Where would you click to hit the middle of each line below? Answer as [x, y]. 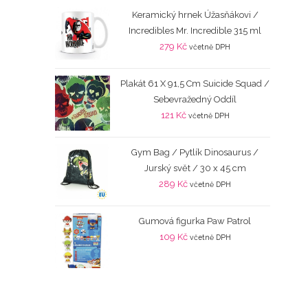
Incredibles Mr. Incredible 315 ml [195, 31]
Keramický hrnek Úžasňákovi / [195, 15]
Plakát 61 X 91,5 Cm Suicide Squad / [195, 84]
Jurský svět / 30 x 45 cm [195, 168]
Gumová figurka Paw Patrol [195, 221]
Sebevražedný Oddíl [195, 100]
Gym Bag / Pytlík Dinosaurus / [195, 153]
